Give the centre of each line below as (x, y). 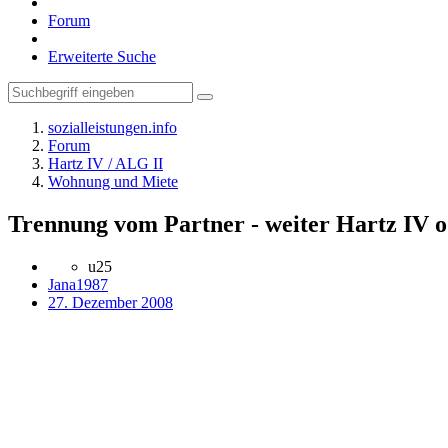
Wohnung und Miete (113, 181)
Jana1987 (78, 284)
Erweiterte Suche (102, 56)
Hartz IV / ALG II (105, 163)
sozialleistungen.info (112, 127)
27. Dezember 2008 (110, 302)
